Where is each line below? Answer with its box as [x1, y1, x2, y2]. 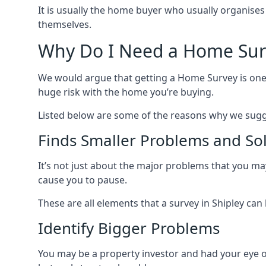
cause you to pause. [38, 173, 127, 186]
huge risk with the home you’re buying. [38, 85, 214, 99]
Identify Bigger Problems [38, 217, 220, 239]
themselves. [38, 18, 91, 31]
